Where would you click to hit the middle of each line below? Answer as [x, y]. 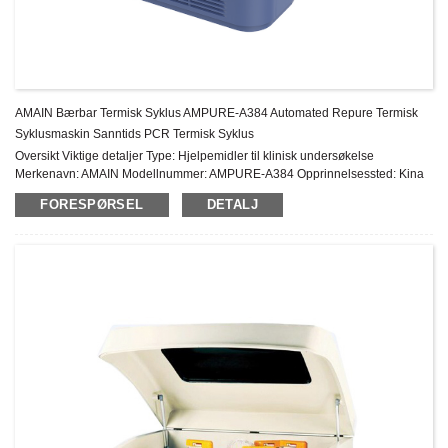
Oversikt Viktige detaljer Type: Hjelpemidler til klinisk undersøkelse [195, 155]
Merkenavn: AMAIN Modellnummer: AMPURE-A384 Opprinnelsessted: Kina [220, 173]
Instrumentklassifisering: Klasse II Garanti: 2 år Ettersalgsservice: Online [209, 191]
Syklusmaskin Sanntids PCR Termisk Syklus [135, 133]
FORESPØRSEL [92, 204]
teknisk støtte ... [56, 209]
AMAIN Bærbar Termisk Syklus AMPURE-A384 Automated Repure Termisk [217, 112]
